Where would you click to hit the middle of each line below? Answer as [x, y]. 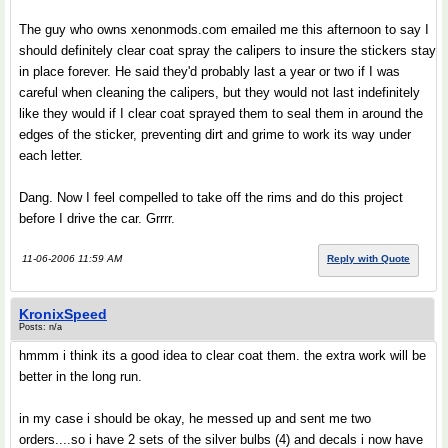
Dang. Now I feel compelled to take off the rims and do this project [211, 197]
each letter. [51, 155]
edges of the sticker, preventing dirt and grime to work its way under [215, 134]
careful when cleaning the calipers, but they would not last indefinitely [219, 92]
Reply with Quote [368, 258]
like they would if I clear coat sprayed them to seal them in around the [221, 113]
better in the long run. [80, 376]
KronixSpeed [63, 314]
